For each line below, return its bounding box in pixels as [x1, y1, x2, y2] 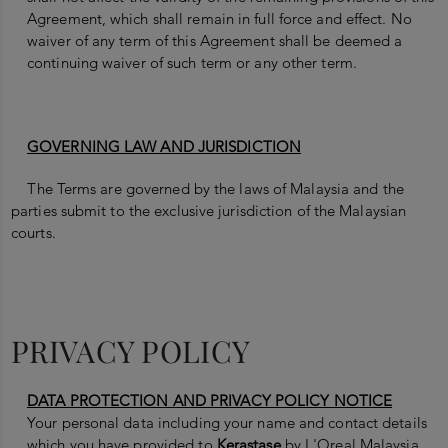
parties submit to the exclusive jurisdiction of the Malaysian [11, 201, 407, 221]
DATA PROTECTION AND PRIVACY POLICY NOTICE [27, 391, 393, 411]
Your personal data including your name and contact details [27, 413, 427, 433]
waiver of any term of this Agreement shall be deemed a [27, 31, 403, 51]
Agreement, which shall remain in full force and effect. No [27, 9, 412, 29]
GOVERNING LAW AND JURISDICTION [27, 137, 301, 157]
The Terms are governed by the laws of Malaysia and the [11, 179, 404, 199]
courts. [11, 223, 56, 243]
